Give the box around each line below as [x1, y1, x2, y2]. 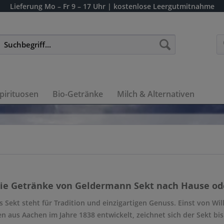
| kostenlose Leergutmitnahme [107, 1, 214, 11]
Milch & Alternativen [117, 88, 194, 99]
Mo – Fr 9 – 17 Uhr [44, 1, 105, 11]
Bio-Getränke [52, 88, 103, 99]
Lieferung [9, 1, 42, 11]
